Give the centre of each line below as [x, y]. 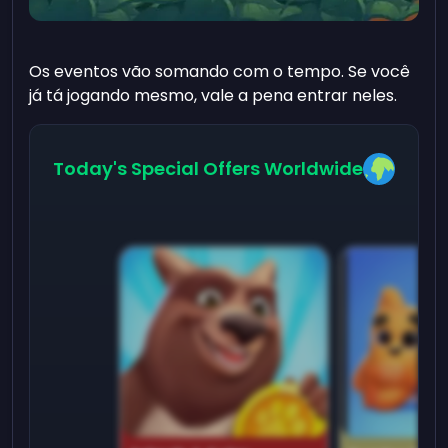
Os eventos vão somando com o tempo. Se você [220, 72]
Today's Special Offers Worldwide [207, 169]
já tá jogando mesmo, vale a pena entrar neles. [213, 96]
